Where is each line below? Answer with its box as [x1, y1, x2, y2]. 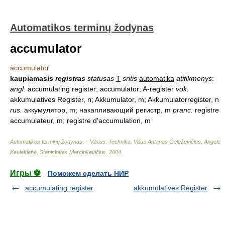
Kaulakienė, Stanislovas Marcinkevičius [10, 149, 106, 155]
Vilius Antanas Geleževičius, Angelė [134, 139, 220, 145]
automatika [139, 74, 174, 82]
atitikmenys [176, 74, 212, 82]
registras [55, 74, 85, 82]
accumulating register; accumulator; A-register [26, 85, 176, 93]
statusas [87, 74, 114, 82]
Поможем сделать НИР [48, 169, 129, 177]
